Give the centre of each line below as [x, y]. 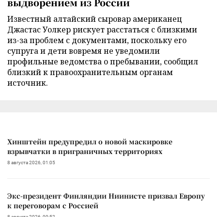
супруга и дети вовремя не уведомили [84, 51]
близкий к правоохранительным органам [90, 72]
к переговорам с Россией [53, 205]
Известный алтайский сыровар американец [95, 19]
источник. [28, 83]
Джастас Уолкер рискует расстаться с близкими [102, 29]
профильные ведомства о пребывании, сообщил [103, 61]
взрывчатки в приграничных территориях [85, 151]
